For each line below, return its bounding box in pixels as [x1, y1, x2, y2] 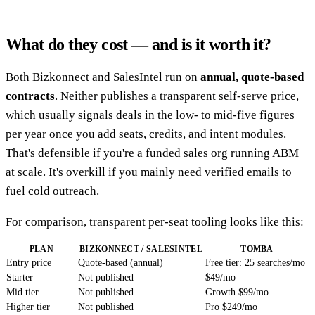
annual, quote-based [200, 70, 304, 84]
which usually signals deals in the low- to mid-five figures [6, 108, 295, 122]
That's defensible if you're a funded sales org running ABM [6, 146, 299, 160]
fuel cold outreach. [6, 184, 99, 198]
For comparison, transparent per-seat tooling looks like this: [6, 214, 304, 229]
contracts [6, 89, 55, 103]
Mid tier [6, 286, 39, 297]
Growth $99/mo [205, 286, 269, 297]
